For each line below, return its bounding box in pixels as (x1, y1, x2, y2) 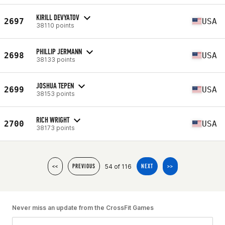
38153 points (36, 89, 75, 97)
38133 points (36, 55, 75, 63)
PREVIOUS (72, 163, 95, 170)
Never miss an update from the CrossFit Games (12, 204, 154, 211)
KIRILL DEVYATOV (36, 12, 79, 22)
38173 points (36, 124, 75, 132)
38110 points (36, 21, 74, 29)
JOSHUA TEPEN (36, 80, 74, 90)
